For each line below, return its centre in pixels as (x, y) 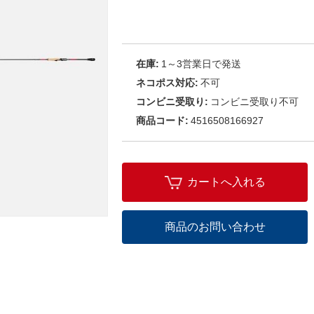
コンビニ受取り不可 (254, 102)
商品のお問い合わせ (215, 227)
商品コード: (162, 121)
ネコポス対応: (167, 83)
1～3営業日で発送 (201, 64)
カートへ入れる (226, 182)
